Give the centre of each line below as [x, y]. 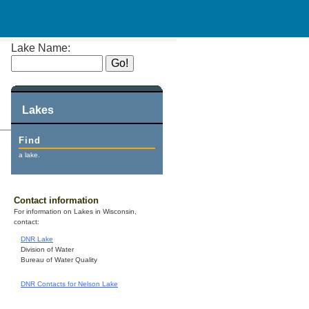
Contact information [56, 201]
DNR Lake [37, 239]
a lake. [30, 155]
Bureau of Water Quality [59, 260]
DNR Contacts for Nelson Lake [69, 284]
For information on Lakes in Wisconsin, [75, 212]
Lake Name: [41, 48]
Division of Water [47, 250]
